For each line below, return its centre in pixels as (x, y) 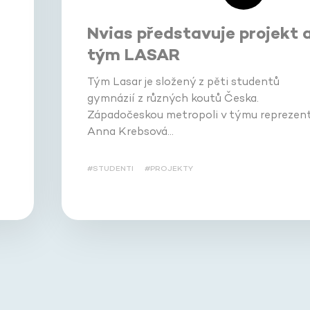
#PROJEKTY (168, 168)
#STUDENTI (110, 168)
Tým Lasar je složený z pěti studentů (183, 81)
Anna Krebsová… (130, 131)
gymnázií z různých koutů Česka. (173, 98)
